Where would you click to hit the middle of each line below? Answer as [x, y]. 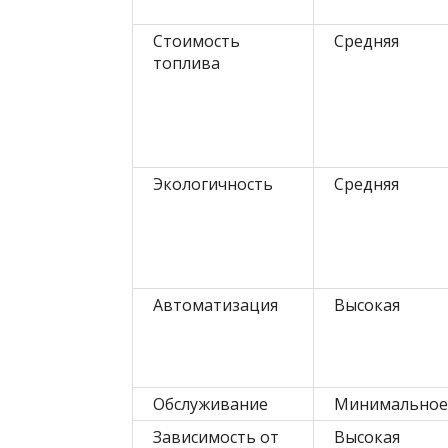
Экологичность [213, 184]
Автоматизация [215, 305]
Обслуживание [210, 404]
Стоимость [196, 41]
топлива [186, 63]
